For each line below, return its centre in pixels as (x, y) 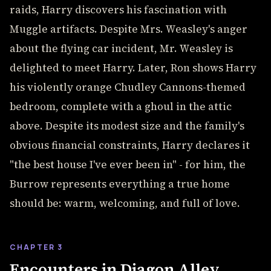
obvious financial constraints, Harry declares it (130, 145)
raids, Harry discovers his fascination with (118, 10)
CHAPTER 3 (37, 247)
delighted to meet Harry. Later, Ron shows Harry (133, 68)
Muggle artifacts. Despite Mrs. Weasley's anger (129, 29)
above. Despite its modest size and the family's (127, 126)
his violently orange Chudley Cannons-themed (128, 87)
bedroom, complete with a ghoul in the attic (121, 106)
